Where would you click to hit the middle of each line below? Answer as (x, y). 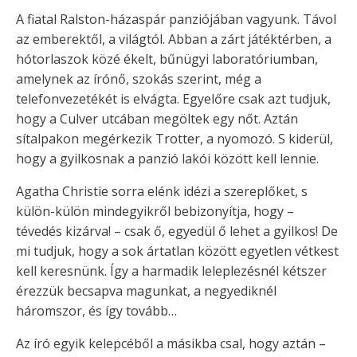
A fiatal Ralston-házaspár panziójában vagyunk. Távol (176, 19)
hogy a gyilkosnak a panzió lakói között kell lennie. (167, 158)
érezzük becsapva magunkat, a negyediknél (146, 290)
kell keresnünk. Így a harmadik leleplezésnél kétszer (171, 271)
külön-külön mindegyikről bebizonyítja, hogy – (155, 211)
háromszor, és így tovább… (96, 310)
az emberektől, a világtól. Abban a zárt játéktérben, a (174, 39)
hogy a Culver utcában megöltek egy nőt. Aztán (157, 118)
